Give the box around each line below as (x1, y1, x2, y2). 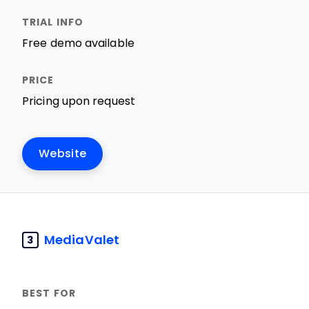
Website (39, 148, 87, 159)
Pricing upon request (22, 95, 135, 107)
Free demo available (22, 37, 134, 49)
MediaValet (44, 232, 119, 247)
